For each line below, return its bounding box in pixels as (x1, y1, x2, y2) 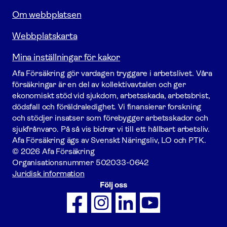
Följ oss (100, 180, 127, 190)
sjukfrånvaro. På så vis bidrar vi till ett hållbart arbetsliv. (12, 124, 210, 134)
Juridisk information (12, 169, 85, 178)
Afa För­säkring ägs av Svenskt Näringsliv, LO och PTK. (12, 135, 206, 145)
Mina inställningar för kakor (12, 52, 120, 62)
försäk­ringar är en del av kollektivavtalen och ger (12, 80, 186, 89)
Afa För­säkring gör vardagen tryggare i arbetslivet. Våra (12, 68, 213, 78)
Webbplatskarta (12, 31, 78, 41)
